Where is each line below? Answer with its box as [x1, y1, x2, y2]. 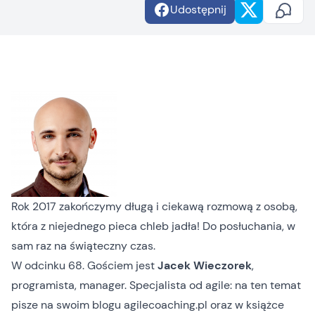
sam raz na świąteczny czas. [11, 238, 155, 253]
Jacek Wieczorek [157, 258, 252, 273]
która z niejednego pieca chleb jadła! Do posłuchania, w [11, 219, 295, 233]
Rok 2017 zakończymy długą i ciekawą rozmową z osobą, [11, 199, 297, 214]
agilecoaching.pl [124, 297, 207, 312]
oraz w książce [207, 297, 284, 312]
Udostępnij [170, 2, 226, 17]
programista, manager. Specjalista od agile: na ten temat [11, 278, 301, 292]
